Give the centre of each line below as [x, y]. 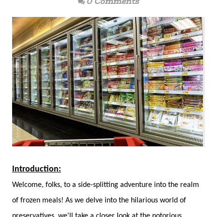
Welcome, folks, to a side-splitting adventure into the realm [106, 185]
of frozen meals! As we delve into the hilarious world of [99, 201]
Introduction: [37, 170]
